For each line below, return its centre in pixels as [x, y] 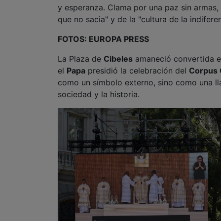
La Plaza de [81, 58]
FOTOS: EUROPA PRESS [103, 39]
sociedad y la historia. [99, 94]
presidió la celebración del [137, 70]
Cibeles [118, 58]
